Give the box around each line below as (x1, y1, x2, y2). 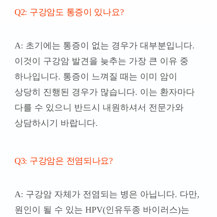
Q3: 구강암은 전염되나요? (14, 156, 113, 166)
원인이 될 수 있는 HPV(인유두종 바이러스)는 (14, 205, 189, 215)
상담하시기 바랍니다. (14, 118, 98, 128)
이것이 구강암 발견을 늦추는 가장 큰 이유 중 (14, 56, 188, 66)
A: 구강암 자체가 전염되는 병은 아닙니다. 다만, (14, 189, 200, 200)
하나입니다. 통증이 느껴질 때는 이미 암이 (14, 72, 177, 82)
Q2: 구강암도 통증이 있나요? (14, 7, 124, 17)
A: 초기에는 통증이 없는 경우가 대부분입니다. (14, 41, 195, 51)
